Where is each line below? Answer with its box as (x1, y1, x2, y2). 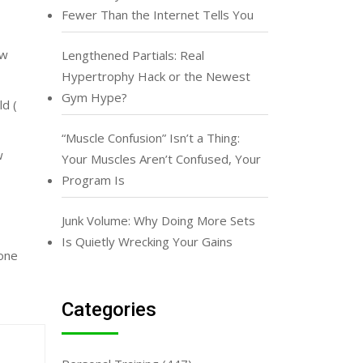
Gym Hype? (62, 89, 127, 105)
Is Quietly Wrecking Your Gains (62, 233, 233, 250)
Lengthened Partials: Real (62, 47, 204, 63)
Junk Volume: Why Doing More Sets (62, 212, 255, 228)
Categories (62, 298, 156, 321)
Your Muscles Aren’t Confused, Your (62, 151, 261, 167)
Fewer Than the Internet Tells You (62, 6, 254, 23)
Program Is (62, 172, 125, 188)
